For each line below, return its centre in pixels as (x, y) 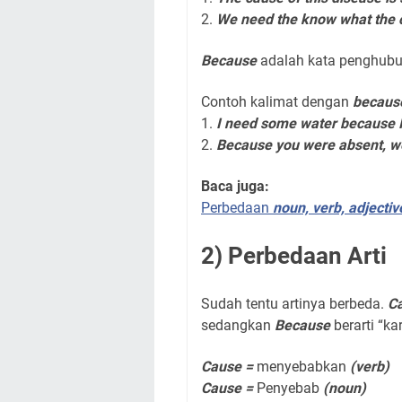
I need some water (278, 123)
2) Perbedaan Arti (294, 256)
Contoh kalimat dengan (277, 102)
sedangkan (238, 325)
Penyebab (290, 388)
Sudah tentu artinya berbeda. (294, 304)
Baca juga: (235, 186)
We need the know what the (307, 19)
